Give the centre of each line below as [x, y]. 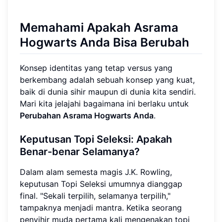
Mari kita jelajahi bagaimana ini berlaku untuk [104, 103]
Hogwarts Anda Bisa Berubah [105, 42]
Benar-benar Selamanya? [80, 151]
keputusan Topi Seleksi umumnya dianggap [101, 184]
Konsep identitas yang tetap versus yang [96, 68]
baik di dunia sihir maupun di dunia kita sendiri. [108, 91]
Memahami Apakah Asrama [99, 27]
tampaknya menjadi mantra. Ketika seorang [101, 207]
